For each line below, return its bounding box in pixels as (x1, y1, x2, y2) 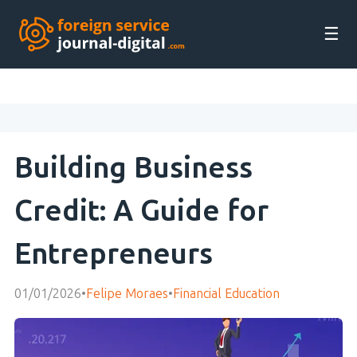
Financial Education (173, 285, 280, 301)
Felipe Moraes (86, 285, 168, 301)
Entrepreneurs (14, 237, 213, 271)
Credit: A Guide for (14, 194, 269, 228)
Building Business (14, 151, 253, 185)
